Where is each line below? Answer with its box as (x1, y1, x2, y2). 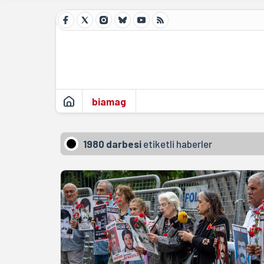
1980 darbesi (83, 138, 141, 150)
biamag (92, 95, 126, 107)
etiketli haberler (141, 138, 212, 150)
